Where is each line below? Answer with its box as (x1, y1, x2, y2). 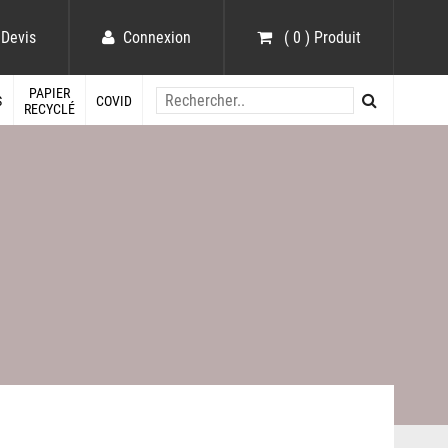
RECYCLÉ (23, 101, 75, 118)
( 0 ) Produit (280, 28, 362, 47)
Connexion (123, 28, 192, 47)
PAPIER (28, 85, 70, 102)
